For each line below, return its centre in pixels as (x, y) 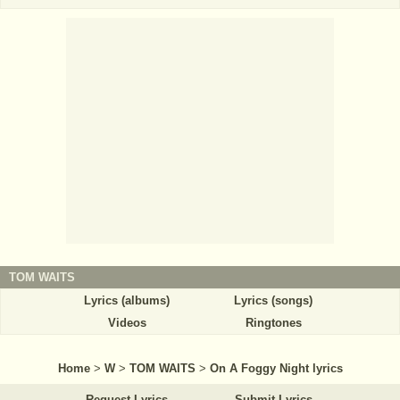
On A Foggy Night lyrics (276, 369)
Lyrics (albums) (127, 301)
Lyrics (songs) (273, 301)
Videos (127, 323)
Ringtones (273, 323)
